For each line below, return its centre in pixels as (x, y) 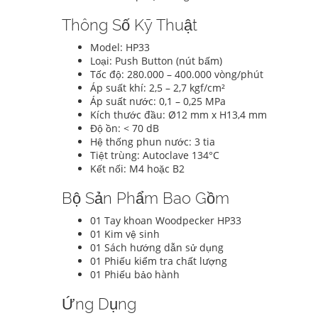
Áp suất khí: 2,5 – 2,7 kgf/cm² (158, 88)
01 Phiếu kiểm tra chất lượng (159, 261)
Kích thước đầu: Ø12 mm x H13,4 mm (179, 115)
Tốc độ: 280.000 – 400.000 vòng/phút (177, 75)
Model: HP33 (120, 48)
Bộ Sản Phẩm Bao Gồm (146, 198)
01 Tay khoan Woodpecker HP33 (166, 221)
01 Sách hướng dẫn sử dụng (157, 248)
